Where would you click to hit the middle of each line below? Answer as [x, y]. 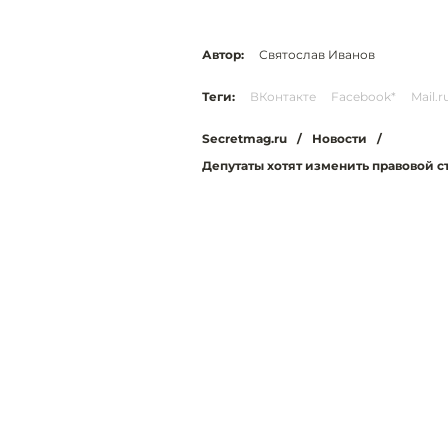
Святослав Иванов [317, 54]
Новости [339, 138]
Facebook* [363, 96]
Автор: [223, 54]
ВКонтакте [283, 96]
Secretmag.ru [244, 138]
